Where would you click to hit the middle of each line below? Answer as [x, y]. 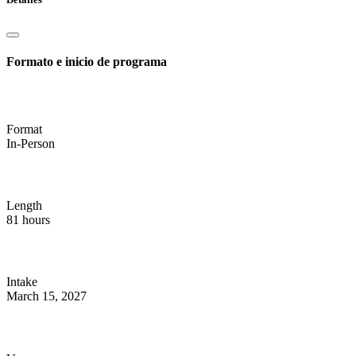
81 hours [28, 219]
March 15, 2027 [46, 296]
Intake [22, 281]
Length [24, 205]
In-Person [31, 143]
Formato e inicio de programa [87, 62]
